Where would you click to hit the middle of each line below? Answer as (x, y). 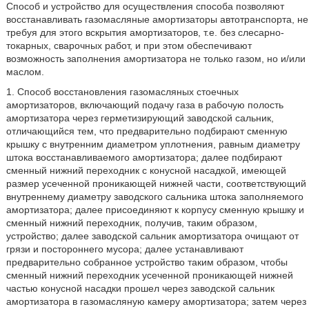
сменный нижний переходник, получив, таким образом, (131, 222)
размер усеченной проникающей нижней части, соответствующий (156, 183)
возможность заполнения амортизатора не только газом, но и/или (156, 58)
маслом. (25, 71)
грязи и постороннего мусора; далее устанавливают (124, 249)
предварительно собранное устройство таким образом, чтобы (147, 262)
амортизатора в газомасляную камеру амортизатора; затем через (156, 301)
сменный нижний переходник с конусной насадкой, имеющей (146, 170)
